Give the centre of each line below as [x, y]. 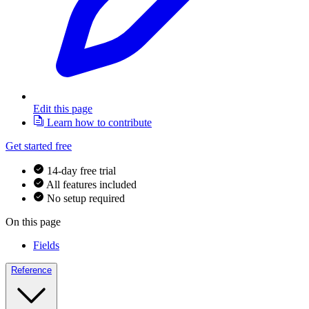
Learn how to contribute [98, 123]
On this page [33, 222]
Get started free [39, 146]
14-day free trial [81, 171]
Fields [46, 246]
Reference [31, 270]
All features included [91, 185]
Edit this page [63, 109]
